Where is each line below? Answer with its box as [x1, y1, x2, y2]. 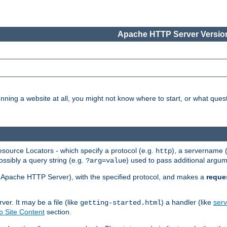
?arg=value [86, 156, 126, 165]
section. [45, 207, 71, 216]
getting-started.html [80, 198, 161, 207]
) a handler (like [161, 198, 213, 206]
